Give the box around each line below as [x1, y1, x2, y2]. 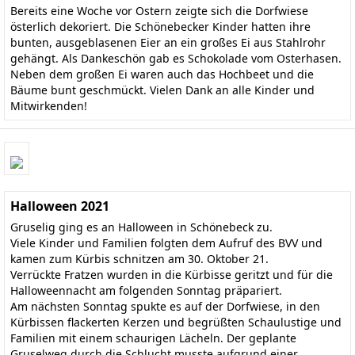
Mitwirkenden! [10, 97, 87, 113]
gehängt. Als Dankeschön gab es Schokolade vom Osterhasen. [10, 50, 342, 66]
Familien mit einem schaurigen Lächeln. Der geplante [10, 330, 296, 346]
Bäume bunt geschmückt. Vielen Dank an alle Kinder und [10, 82, 315, 97]
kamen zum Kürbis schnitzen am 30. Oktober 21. [10, 251, 269, 267]
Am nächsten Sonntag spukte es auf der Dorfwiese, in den [10, 299, 320, 315]
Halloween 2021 [10, 197, 109, 216]
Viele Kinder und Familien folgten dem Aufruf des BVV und [10, 235, 323, 251]
